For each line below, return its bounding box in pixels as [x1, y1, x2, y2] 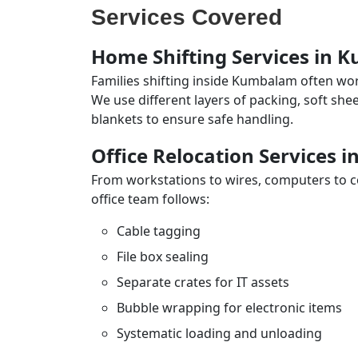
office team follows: [91, 190, 209, 208]
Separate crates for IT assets [117, 273, 289, 291]
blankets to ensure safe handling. [91, 110, 293, 128]
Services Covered [91, 5, 282, 30]
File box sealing [117, 248, 209, 265]
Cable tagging [117, 222, 201, 240]
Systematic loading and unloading [117, 324, 322, 342]
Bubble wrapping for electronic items [117, 299, 342, 316]
